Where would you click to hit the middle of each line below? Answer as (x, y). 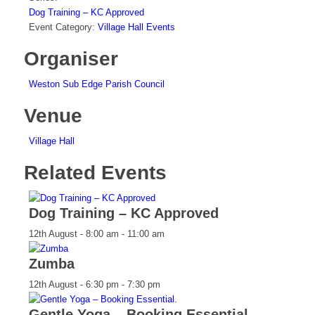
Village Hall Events (136, 27)
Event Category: (62, 27)
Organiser (71, 59)
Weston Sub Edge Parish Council (96, 84)
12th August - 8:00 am (73, 234)
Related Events (95, 173)
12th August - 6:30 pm (73, 285)
